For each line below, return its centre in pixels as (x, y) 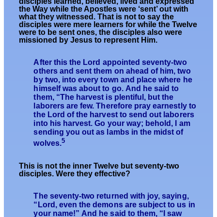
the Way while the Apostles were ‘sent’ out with (104, 9)
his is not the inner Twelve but (79, 166)
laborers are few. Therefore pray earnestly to (115, 106)
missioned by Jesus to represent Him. (88, 40)
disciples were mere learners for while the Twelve (108, 24)
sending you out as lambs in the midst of (108, 132)
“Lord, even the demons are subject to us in (114, 204)
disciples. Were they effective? (75, 173)
